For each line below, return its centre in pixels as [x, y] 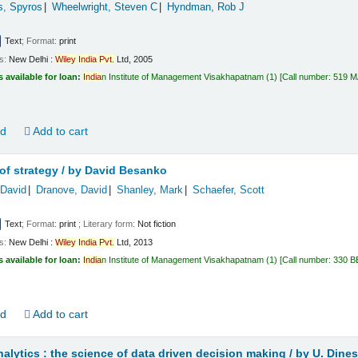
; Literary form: [108, 224]
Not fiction [157, 224]
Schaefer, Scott [228, 190]
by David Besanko [118, 170]
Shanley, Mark [149, 190]
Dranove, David [71, 190]
